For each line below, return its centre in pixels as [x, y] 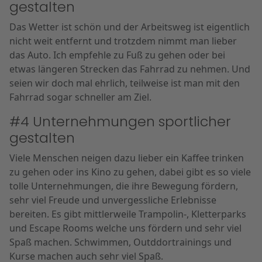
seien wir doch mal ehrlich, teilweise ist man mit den [125, 83]
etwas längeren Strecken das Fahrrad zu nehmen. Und [130, 69]
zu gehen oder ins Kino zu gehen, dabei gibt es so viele [130, 172]
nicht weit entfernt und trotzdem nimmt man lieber [123, 41]
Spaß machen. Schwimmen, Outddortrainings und [120, 242]
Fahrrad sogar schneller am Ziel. [80, 97]
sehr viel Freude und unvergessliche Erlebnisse [113, 200]
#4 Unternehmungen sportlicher [120, 121]
